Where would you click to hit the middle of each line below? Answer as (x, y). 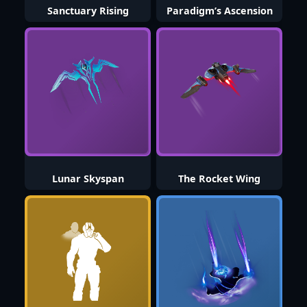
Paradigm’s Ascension (219, 10)
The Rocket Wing (219, 178)
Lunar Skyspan (88, 178)
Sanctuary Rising (88, 10)
